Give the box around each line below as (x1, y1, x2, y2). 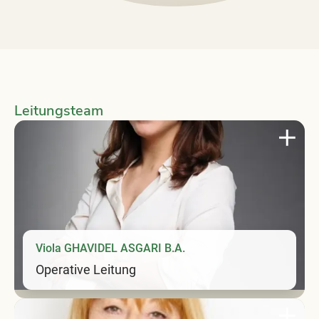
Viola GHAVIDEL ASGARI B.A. (36, 241, 185, 255)
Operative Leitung (36, 261, 136, 277)
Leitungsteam (14, 100, 103, 120)
